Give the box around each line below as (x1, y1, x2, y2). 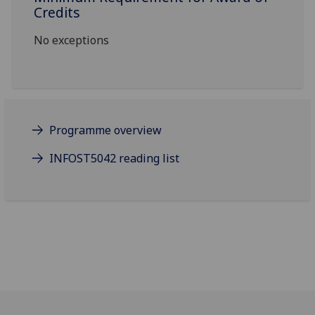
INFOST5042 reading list (49, 150, 180, 167)
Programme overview (49, 122, 162, 139)
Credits (34, 3, 81, 22)
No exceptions (34, 32, 110, 49)
